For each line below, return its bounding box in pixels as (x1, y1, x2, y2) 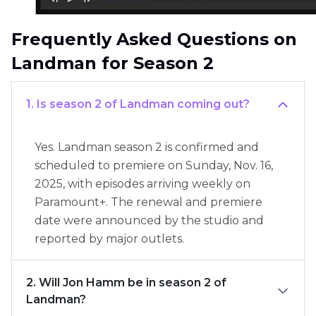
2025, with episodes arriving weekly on (35, 177, 250, 191)
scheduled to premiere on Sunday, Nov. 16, (35, 159, 273, 173)
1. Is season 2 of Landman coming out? (26, 97, 250, 111)
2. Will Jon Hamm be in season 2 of (26, 276, 226, 290)
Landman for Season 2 (11, 53, 214, 74)
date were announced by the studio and (35, 214, 264, 228)
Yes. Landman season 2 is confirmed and (35, 140, 259, 154)
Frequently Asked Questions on (11, 29, 297, 50)
